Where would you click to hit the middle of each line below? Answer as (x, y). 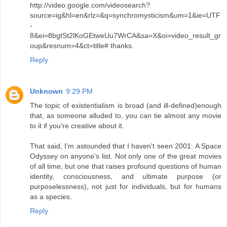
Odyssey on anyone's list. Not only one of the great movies (126, 156)
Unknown (46, 91)
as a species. (51, 196)
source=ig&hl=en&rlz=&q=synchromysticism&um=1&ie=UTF (125, 15)
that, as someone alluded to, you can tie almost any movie (126, 115)
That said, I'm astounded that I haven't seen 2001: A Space (126, 146)
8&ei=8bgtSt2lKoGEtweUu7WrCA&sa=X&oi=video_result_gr (125, 35)
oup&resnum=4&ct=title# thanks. (82, 45)
